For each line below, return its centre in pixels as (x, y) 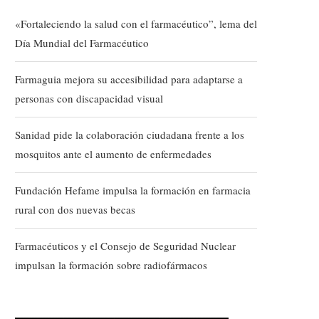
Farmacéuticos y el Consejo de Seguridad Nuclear (125, 246)
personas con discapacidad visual (89, 98)
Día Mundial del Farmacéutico (82, 43)
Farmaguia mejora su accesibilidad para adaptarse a (129, 79)
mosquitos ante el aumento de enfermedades (113, 154)
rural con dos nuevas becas (75, 209)
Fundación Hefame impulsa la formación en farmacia (133, 190)
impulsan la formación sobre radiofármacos (111, 265)
